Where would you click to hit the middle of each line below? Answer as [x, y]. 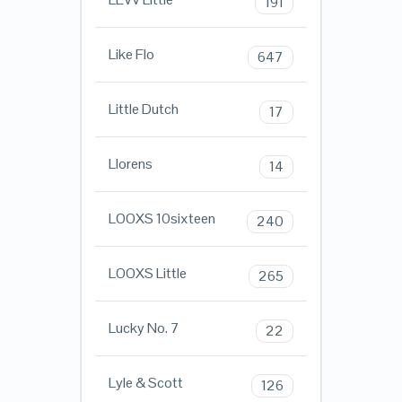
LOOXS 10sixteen [162, 219]
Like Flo [131, 55]
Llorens [130, 164]
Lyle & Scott [145, 383]
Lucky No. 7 [144, 328]
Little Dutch [143, 109]
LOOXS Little [147, 274]
